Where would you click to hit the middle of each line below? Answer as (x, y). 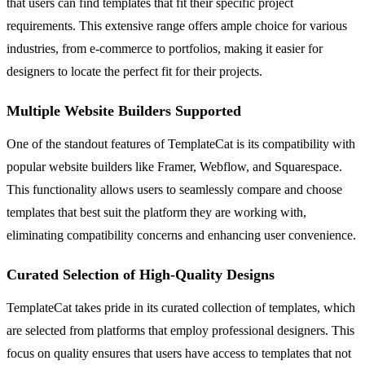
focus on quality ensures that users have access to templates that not (179, 353)
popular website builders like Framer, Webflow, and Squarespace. (174, 166)
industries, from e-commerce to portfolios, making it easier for (165, 48)
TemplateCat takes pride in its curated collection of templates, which (181, 307)
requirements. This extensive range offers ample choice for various (177, 25)
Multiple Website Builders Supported (124, 110)
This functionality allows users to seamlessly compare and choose (174, 189)
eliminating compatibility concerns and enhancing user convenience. (181, 235)
